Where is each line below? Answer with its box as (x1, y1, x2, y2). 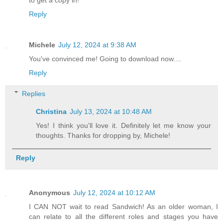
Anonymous (29, 188, 70, 197)
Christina (36, 107, 67, 115)
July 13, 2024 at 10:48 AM (70, 107, 152, 115)
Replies (22, 89, 46, 98)
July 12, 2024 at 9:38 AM (58, 41, 136, 49)
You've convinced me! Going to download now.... (29, 55, 181, 63)
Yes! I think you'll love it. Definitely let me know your (36, 121, 211, 129)
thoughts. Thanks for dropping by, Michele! (36, 131, 171, 139)
